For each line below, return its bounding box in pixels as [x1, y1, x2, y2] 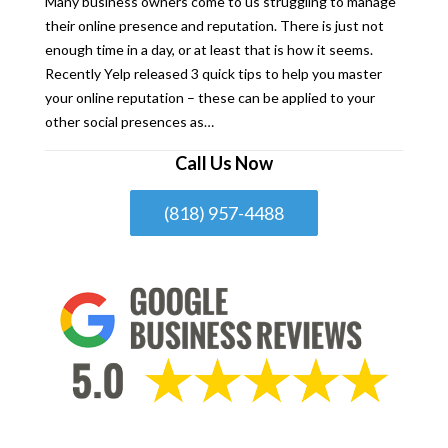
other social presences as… [45, 112, 214, 130]
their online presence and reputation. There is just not [45, 16, 384, 34]
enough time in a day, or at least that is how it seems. [45, 40, 373, 58]
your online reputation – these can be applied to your [45, 88, 375, 106]
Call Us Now [175, 151, 273, 174]
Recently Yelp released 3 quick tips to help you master [45, 64, 382, 82]
